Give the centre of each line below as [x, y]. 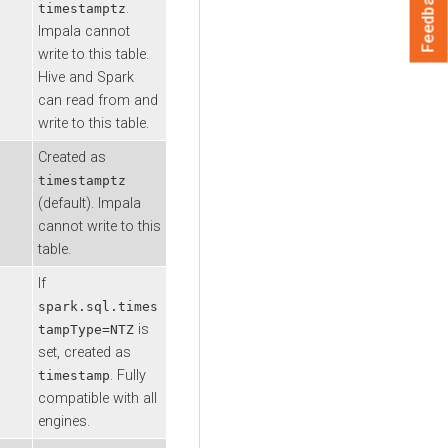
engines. [64, 421]
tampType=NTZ [86, 329]
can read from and [98, 100]
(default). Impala [89, 203]
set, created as [84, 352]
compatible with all [97, 398]
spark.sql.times [98, 306]
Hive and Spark [86, 77]
